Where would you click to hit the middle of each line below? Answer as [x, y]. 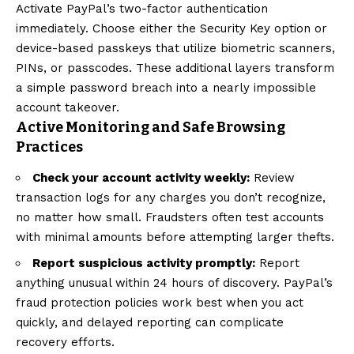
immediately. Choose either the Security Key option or [171, 28]
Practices [49, 147]
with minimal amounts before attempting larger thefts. [175, 237]
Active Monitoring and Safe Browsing [151, 127]
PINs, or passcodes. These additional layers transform [175, 68]
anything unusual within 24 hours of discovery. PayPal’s [174, 283]
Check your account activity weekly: [141, 178]
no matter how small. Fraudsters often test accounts [170, 218]
